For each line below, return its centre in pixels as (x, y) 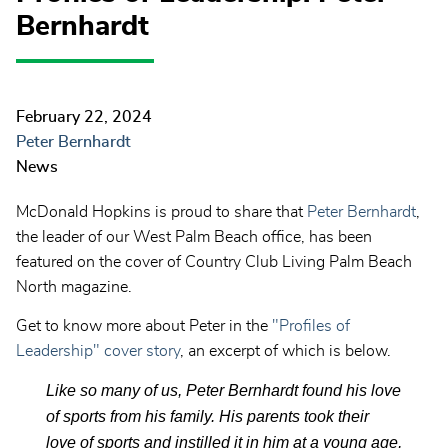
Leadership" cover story (98, 351)
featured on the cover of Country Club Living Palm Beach (214, 262)
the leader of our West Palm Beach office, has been (194, 237)
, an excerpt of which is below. (285, 351)
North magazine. (74, 287)
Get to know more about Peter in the (144, 326)
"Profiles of (311, 326)
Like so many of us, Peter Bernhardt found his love (223, 391)
